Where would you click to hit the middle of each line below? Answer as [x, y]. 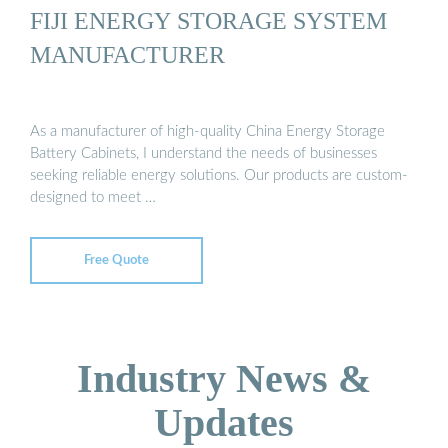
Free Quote [116, 260]
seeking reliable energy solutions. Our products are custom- [219, 176]
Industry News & [224, 379]
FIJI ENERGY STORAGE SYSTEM [208, 20]
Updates [224, 423]
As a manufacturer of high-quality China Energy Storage [207, 132]
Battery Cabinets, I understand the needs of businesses [203, 154]
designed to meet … [93, 198]
